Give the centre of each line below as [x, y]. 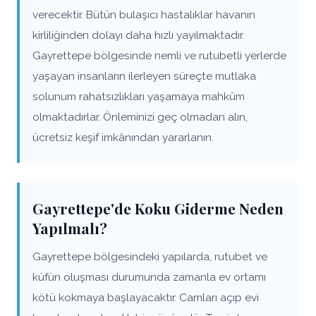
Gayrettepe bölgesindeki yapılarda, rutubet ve [150, 256]
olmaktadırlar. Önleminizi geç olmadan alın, [140, 117]
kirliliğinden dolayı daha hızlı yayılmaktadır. [138, 35]
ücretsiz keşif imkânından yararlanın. [123, 137]
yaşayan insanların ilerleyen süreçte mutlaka [144, 76]
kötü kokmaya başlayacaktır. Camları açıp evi [146, 297]
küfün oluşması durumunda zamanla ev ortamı [149, 277]
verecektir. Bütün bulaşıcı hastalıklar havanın [144, 14]
